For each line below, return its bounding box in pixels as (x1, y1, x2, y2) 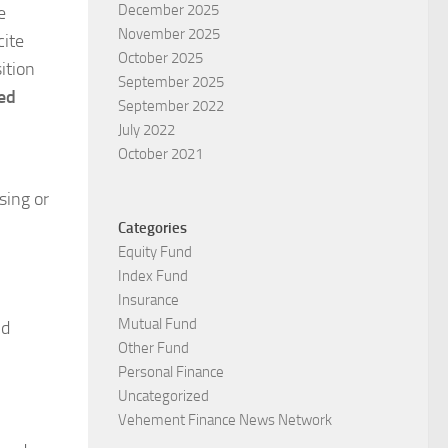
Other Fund (118, 339, 189, 358)
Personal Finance (118, 363, 224, 382)
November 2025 (118, 25, 220, 44)
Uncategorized (118, 387, 209, 406)
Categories (118, 219, 187, 238)
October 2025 (118, 49, 203, 68)
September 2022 (118, 97, 224, 116)
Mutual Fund (118, 315, 197, 334)
